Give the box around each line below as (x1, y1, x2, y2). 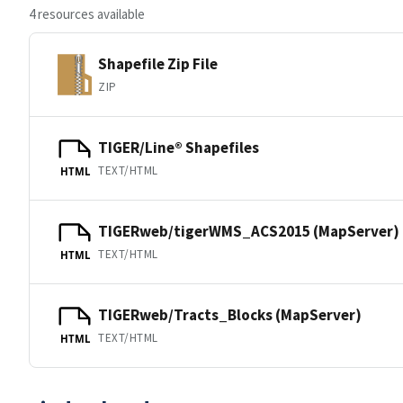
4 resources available (29, 5, 145, 22)
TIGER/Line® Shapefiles (98, 137, 259, 157)
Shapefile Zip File (98, 53, 218, 74)
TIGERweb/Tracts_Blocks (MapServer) (98, 304, 362, 325)
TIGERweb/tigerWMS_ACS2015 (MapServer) (98, 220, 399, 241)
